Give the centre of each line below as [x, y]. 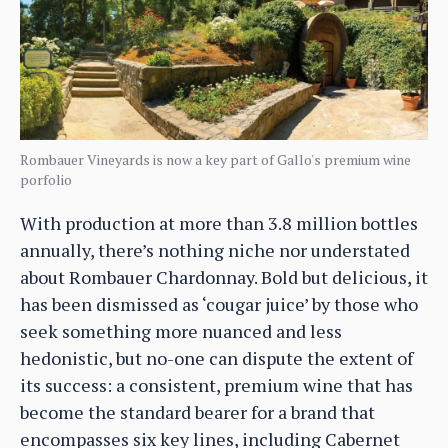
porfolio [46, 179]
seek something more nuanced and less [181, 330]
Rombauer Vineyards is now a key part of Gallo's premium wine [215, 159]
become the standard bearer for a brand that [197, 411]
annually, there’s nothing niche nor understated [215, 249]
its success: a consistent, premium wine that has [216, 384]
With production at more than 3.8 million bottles [219, 222]
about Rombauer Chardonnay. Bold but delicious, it [224, 276]
